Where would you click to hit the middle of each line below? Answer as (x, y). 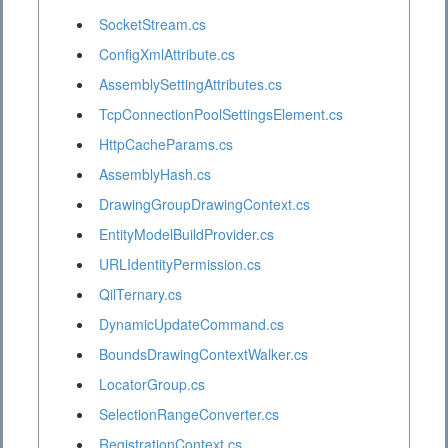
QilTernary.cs (140, 294)
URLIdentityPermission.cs (180, 264)
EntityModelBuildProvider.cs (186, 234)
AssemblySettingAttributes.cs (190, 84)
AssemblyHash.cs (155, 174)
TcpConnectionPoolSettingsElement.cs (221, 114)
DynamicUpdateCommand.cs (191, 324)
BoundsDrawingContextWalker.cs (203, 354)
